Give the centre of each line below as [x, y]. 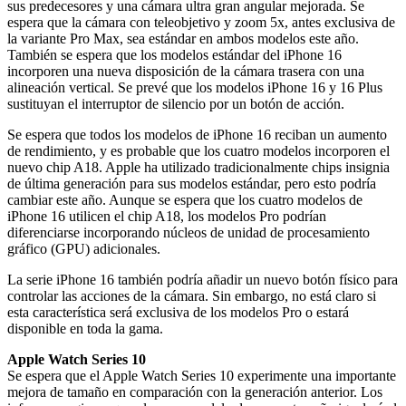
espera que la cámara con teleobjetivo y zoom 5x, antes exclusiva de [201, 22]
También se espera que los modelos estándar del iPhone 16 [174, 54]
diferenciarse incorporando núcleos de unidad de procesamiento [188, 232]
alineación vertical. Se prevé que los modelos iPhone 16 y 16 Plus [195, 87]
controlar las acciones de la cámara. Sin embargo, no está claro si [192, 295]
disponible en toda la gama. [85, 328]
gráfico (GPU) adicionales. [84, 248]
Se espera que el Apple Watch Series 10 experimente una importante [202, 375]
